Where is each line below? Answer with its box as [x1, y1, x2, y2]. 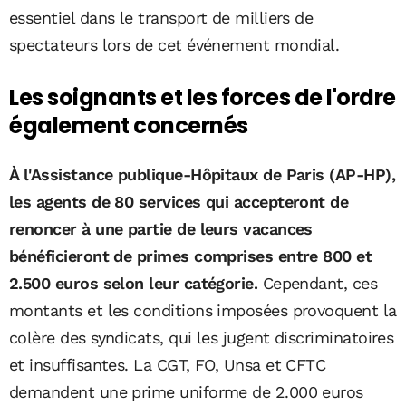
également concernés [9, 111, 248, 141]
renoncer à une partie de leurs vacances [9, 219, 313, 239]
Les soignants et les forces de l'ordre [9, 82, 396, 113]
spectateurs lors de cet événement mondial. [9, 35, 340, 55]
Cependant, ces [257, 274, 378, 294]
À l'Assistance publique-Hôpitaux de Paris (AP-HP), [9, 165, 395, 185]
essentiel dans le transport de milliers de [9, 8, 314, 28]
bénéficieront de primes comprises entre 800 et [9, 246, 372, 266]
